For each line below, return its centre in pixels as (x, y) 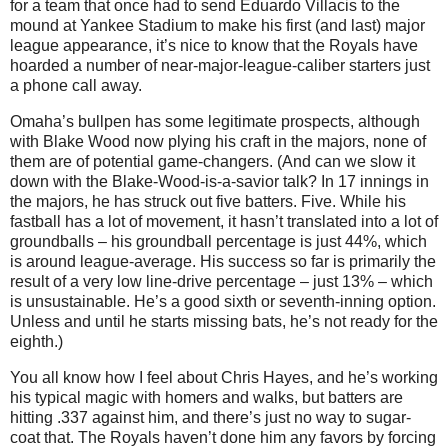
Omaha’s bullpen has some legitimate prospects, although (215, 122)
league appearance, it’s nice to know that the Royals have (214, 46)
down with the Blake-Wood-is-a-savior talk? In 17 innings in (219, 182)
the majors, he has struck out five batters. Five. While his (208, 202)
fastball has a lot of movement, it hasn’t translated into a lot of (224, 222)
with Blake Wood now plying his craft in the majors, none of (218, 142)
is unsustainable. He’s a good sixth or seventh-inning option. (223, 302)
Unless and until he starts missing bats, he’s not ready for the (224, 322)
